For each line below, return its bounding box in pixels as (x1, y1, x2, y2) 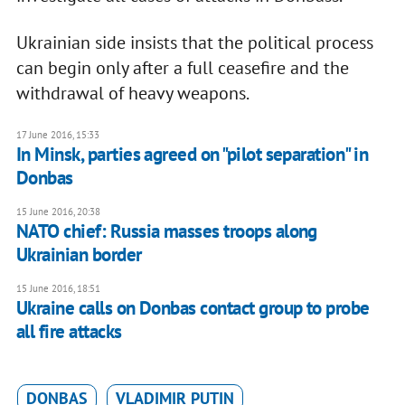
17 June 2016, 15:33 (15, 128, 99, 142)
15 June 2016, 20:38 (15, 205, 100, 219)
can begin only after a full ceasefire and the (15, 56, 349, 80)
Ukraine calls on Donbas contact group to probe (15, 296, 370, 321)
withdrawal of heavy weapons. (15, 81, 250, 106)
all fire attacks (15, 319, 122, 344)
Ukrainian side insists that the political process (15, 31, 373, 55)
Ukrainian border (15, 242, 142, 268)
